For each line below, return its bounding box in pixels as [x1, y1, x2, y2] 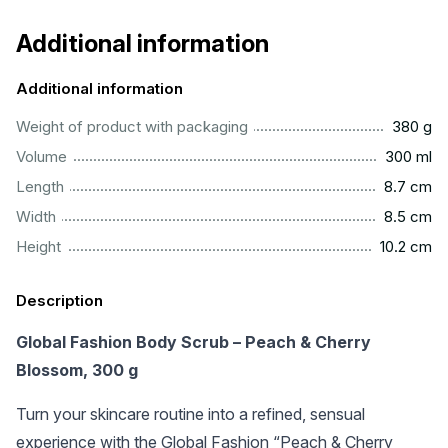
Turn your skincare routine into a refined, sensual [16, 404, 365, 424]
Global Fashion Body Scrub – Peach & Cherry [16, 332, 371, 352]
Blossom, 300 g [16, 360, 138, 380]
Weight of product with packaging [16, 117, 248, 136]
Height [16, 237, 61, 256]
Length [16, 177, 64, 196]
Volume [16, 147, 67, 166]
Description [16, 291, 103, 310]
